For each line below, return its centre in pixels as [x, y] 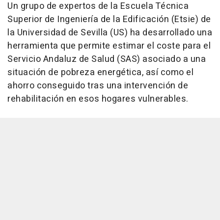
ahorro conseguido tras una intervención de [98, 86]
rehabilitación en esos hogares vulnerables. [98, 99]
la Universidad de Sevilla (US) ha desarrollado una [110, 33]
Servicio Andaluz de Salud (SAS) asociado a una [107, 59]
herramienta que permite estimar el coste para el [109, 46]
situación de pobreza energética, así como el [100, 73]
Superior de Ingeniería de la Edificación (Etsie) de [109, 20]
